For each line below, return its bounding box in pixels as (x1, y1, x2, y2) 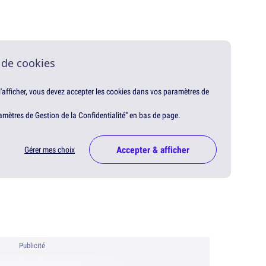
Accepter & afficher (116, 143, 189, 157)
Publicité (19, 240, 45, 251)
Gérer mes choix (24, 144, 75, 156)
